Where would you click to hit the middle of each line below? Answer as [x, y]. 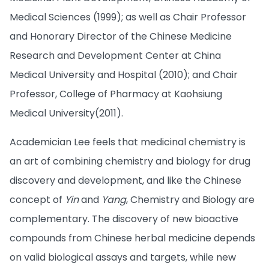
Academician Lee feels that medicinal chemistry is [128, 142]
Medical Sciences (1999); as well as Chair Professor [128, 17]
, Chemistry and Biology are [190, 199]
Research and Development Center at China [115, 55]
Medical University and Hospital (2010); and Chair [124, 74]
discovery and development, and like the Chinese [125, 180]
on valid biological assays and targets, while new [123, 257]
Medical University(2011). [66, 113]
